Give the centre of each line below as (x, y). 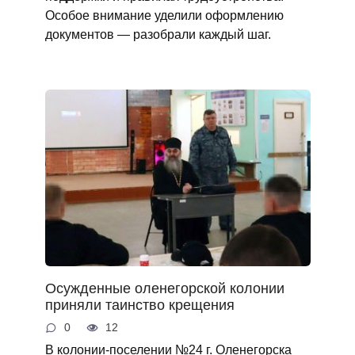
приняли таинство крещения (139, 305)
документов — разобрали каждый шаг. (158, 34)
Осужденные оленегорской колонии (164, 289)
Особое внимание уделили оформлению (164, 15)
